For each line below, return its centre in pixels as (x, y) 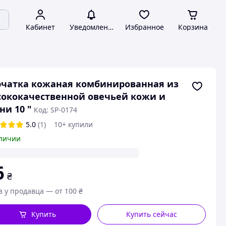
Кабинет (40, 27)
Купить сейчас (152, 214)
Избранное (144, 27)
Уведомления (93, 27)
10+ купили (73, 124)
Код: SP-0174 (55, 110)
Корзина (193, 27)
